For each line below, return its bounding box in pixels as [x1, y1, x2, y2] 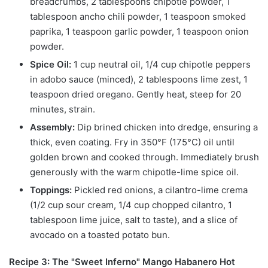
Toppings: [30, 184, 72, 196]
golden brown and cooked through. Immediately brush [30, 151, 259, 163]
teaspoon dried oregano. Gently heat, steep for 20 [30, 89, 241, 100]
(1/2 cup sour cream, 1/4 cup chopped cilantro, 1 [30, 199, 232, 211]
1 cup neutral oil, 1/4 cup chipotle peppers [71, 59, 251, 71]
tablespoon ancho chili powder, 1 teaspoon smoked [30, 11, 246, 23]
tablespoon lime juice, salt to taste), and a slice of [30, 214, 237, 226]
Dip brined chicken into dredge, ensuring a [75, 121, 258, 133]
